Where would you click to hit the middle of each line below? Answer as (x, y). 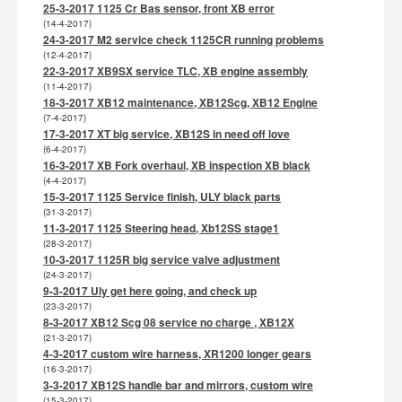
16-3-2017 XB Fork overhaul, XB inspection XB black (177, 165)
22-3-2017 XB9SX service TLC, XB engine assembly (175, 71)
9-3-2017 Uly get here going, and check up (150, 291)
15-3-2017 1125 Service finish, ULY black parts (162, 197)
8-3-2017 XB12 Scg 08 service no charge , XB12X (169, 322)
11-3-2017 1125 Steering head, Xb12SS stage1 (161, 228)
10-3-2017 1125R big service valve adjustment (162, 259)
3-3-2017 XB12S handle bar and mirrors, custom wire (178, 385)
